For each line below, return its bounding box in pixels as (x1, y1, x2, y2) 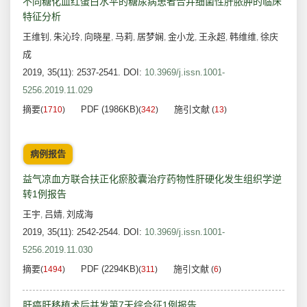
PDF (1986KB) (81, 104, 138, 115)
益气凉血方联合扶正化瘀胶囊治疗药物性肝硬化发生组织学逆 (23, 173, 282, 185)
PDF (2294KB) (81, 264, 138, 275)
